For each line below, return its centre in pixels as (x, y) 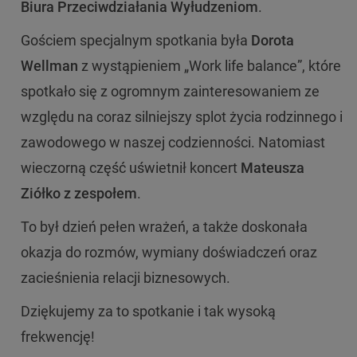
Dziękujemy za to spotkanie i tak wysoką (148, 311)
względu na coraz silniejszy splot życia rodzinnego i (182, 116)
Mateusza (273, 167)
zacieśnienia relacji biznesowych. (127, 277)
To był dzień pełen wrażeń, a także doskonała (164, 226)
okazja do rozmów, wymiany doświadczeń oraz (169, 252)
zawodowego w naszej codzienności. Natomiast (173, 142)
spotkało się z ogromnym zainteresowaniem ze (170, 91)
